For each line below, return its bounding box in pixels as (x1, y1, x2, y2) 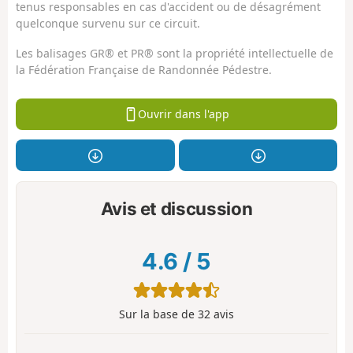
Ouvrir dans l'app (137, 106, 229, 122)
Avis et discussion (100, 198, 253, 220)
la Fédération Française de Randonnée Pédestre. (16, 62, 272, 78)
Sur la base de (119, 306, 198, 321)
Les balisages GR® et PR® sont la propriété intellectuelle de (16, 46, 333, 61)
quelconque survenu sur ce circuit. (16, 15, 200, 31)
